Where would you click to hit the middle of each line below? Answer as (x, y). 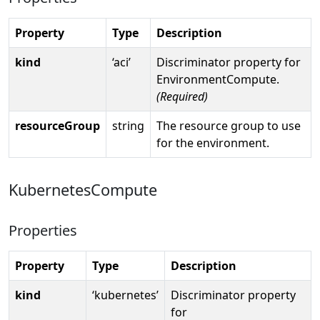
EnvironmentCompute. (218, 79)
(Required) (182, 96)
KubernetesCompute (83, 189)
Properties (43, 230)
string (128, 125)
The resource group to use (229, 125)
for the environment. (213, 142)
